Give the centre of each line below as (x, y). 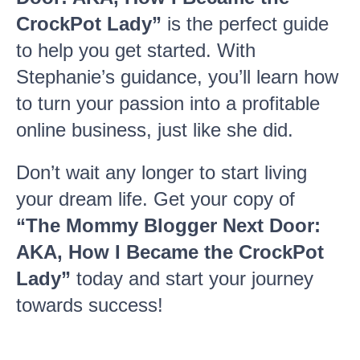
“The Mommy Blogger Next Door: (168, 225)
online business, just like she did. (155, 130)
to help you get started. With (136, 50)
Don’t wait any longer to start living (162, 172)
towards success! (90, 305)
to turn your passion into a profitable (168, 103)
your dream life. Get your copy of (155, 199)
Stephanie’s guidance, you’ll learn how (177, 77)
